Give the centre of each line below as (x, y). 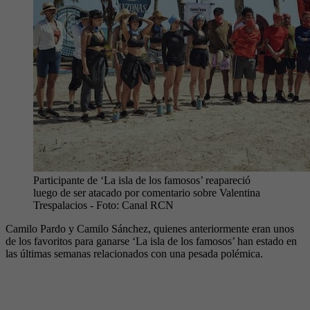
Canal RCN (148, 205)
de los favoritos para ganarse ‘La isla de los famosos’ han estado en (151, 241)
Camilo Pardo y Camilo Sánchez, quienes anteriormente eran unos (150, 228)
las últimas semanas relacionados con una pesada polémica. (134, 253)
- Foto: (104, 205)
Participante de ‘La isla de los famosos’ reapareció (142, 180)
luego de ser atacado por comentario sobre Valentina (147, 192)
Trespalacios (60, 205)
